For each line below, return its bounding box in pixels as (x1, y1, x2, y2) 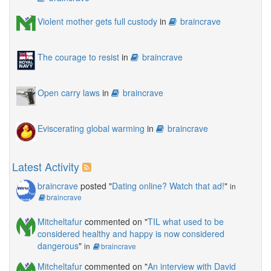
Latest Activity (12, 158, 79, 175)
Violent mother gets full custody (38, 15, 157, 28)
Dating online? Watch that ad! (112, 180, 224, 192)
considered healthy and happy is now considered (38, 227, 224, 240)
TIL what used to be (148, 215, 224, 228)
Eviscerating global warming (38, 122, 145, 135)
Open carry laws (38, 87, 100, 99)
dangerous (38, 240, 79, 252)
